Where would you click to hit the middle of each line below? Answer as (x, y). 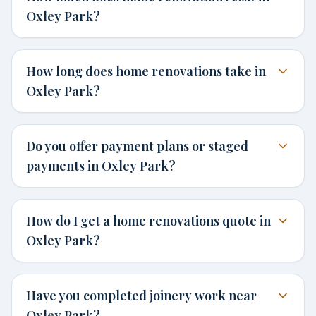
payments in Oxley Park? (101, 166)
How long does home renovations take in (146, 71)
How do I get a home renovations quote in (148, 221)
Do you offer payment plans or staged (137, 146)
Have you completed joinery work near (141, 296)
